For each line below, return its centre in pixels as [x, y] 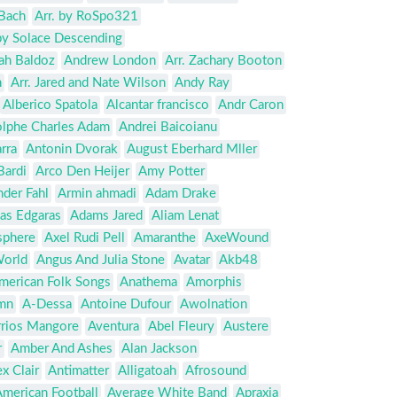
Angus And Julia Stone [101, 261]
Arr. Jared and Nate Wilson [88, 83]
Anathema [148, 283]
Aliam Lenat [185, 216]
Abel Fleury [181, 327]
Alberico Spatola [50, 105]
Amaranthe [165, 238]
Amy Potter [171, 172]
